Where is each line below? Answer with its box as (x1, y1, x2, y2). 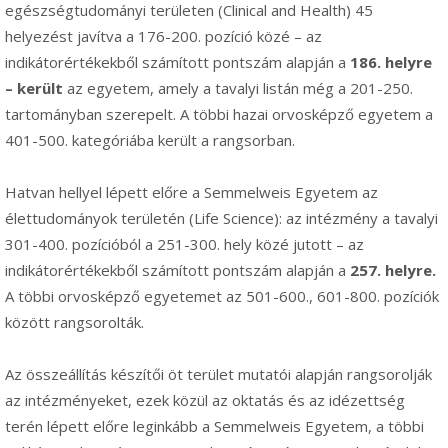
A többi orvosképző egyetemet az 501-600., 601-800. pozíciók (5, 285, 439, 306)
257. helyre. (350, 259, 436, 280)
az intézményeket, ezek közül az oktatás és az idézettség (5, 389, 405, 410)
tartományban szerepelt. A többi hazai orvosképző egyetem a (5, 103, 433, 124)
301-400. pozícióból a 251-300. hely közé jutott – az (5, 233, 364, 254)
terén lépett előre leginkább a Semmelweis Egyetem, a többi (5, 415, 424, 436)
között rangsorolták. (5, 311, 144, 332)
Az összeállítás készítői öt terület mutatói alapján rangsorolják (5, 363, 432, 384)
